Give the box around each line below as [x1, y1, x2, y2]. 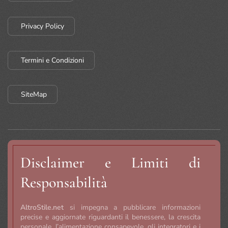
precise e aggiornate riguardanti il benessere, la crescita [20, 212, 201, 222]
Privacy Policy [21, 21, 64, 31]
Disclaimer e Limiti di [20, 153, 201, 172]
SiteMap [21, 89, 47, 99]
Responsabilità [20, 173, 107, 192]
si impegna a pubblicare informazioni [64, 202, 201, 212]
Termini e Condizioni [21, 55, 84, 65]
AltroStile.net [20, 202, 64, 212]
